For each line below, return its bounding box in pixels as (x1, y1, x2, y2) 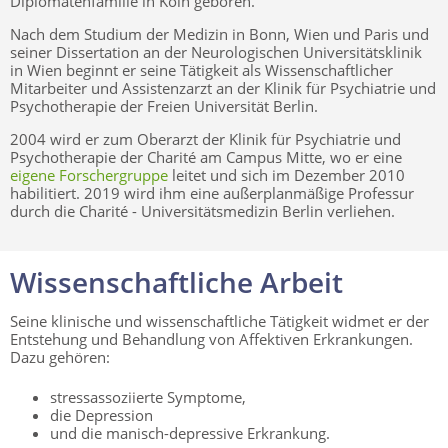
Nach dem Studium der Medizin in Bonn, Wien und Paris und (10, 23, 429, 44)
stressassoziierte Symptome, (50, 386, 246, 407)
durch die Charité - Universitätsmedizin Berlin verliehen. (10, 200, 395, 221)
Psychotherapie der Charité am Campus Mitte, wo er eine (10, 146, 402, 167)
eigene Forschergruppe (10, 164, 172, 185)
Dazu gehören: (10, 346, 110, 367)
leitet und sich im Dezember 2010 (172, 164, 405, 185)
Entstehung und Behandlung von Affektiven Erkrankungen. (10, 328, 413, 349)
